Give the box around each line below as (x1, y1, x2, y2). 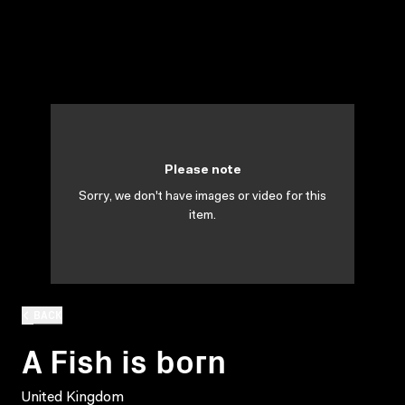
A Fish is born (22, 335, 226, 382)
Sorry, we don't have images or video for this (79, 191, 326, 203)
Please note (164, 165, 241, 177)
